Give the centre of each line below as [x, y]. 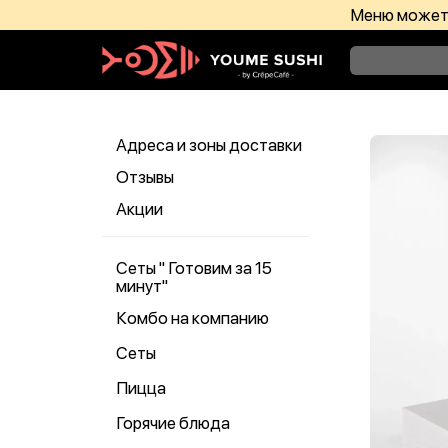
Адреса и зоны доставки [209, 145]
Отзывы [145, 177]
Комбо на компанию [192, 318]
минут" [142, 286]
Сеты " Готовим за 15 [194, 268]
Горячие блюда [173, 423]
